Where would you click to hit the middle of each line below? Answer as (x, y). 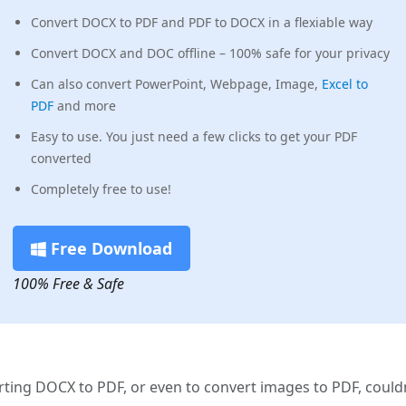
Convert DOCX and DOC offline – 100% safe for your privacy (210, 53)
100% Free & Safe (68, 284)
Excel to (344, 84)
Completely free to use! (101, 189)
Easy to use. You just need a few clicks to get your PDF (193, 136)
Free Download (109, 248)
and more (84, 106)
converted (61, 158)
